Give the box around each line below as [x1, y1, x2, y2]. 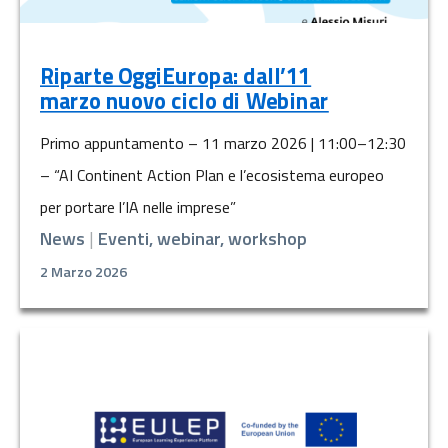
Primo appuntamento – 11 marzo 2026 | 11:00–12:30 [40, 131, 406, 156]
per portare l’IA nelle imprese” [40, 195, 236, 220]
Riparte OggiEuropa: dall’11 [40, 58, 312, 94]
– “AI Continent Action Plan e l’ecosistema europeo [40, 163, 384, 188]
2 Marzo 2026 [40, 261, 127, 284]
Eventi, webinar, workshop [98, 225, 307, 253]
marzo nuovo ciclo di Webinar [40, 84, 329, 119]
